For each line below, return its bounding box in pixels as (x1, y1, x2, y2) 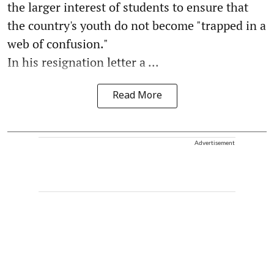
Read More (112, 89, 162, 102)
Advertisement (194, 138, 235, 146)
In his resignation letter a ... (7, 53, 159, 70)
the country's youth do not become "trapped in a (7, 17, 266, 34)
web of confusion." (7, 35, 108, 52)
